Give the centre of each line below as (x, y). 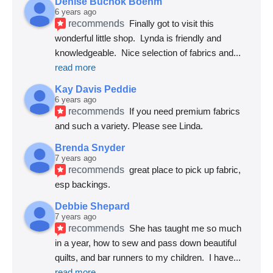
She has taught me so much (186, 228)
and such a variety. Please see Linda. (129, 126)
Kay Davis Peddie (96, 89)
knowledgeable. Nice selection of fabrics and (144, 52)
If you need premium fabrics (185, 111)
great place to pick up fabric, (185, 169)
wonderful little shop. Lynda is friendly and (138, 38)
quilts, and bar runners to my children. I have (144, 257)
